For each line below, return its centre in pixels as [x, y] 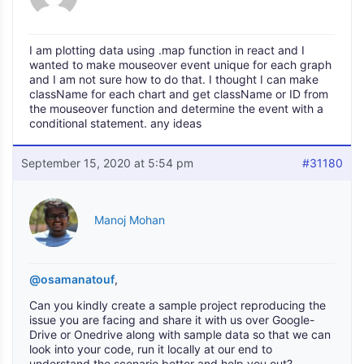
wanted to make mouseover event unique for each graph [180, 65]
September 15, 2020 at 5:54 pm [107, 163]
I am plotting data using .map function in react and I [167, 50]
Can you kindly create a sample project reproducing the [178, 305]
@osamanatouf [72, 279]
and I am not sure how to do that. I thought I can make [174, 79]
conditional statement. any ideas [115, 123]
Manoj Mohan [130, 220]
